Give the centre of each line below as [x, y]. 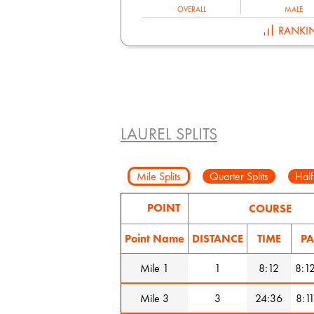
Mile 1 [155, 268]
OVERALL [191, 9]
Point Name [155, 238]
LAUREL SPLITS [169, 133]
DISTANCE [218, 238]
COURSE [270, 208]
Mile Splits [159, 176]
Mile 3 [155, 298]
